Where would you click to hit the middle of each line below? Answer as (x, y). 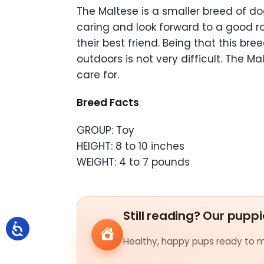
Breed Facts (108, 103)
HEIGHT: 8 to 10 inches (131, 146)
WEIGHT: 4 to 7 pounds (133, 162)
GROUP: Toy (105, 131)
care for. (98, 75)
